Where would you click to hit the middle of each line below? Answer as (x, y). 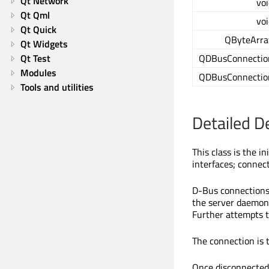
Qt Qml (35, 15)
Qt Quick (38, 29)
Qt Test (35, 58)
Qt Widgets (44, 44)
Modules (38, 73)
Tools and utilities (57, 87)
